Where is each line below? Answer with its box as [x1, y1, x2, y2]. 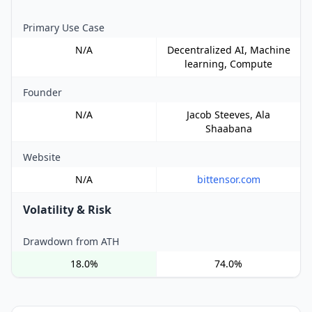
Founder [23, 86, 62, 100]
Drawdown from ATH [23, 235, 119, 249]
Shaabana [205, 122, 252, 136]
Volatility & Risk [23, 202, 111, 218]
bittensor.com [196, 173, 260, 187]
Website [23, 150, 61, 164]
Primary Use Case [23, 21, 104, 35]
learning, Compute [185, 57, 272, 71]
